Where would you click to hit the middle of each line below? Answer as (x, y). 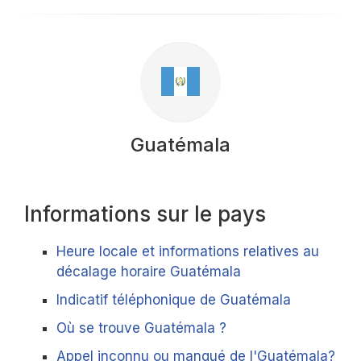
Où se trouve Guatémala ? (141, 328)
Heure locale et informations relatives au (188, 251)
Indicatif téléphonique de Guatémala (174, 300)
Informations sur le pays (145, 214)
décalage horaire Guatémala (149, 272)
